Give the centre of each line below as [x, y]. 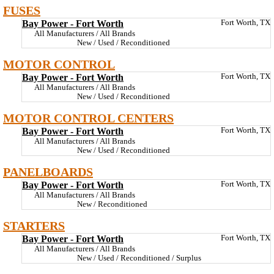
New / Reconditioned [112, 204]
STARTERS [34, 226]
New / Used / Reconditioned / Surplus [139, 258]
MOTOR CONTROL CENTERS [88, 118]
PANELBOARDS [48, 172]
